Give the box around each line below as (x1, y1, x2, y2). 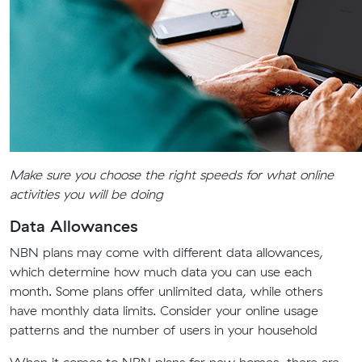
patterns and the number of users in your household (10, 322, 318, 338)
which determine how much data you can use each (10, 263, 312, 280)
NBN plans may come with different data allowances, (10, 244, 323, 260)
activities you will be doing (10, 186, 163, 202)
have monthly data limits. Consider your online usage (10, 302, 318, 318)
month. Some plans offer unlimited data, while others (10, 283, 322, 299)
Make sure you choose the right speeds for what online (10, 166, 334, 183)
